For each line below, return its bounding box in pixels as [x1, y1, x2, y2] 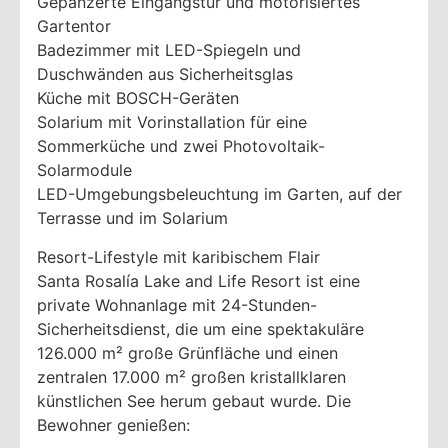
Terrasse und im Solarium [37, 208, 228, 229]
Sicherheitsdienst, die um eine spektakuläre [37, 318, 364, 339]
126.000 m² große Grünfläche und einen [37, 342, 338, 363]
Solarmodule [37, 160, 132, 181]
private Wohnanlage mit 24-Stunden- [37, 294, 317, 315]
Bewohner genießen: [37, 414, 190, 435]
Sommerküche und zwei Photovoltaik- [37, 136, 325, 157]
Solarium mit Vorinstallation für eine [37, 112, 307, 133]
